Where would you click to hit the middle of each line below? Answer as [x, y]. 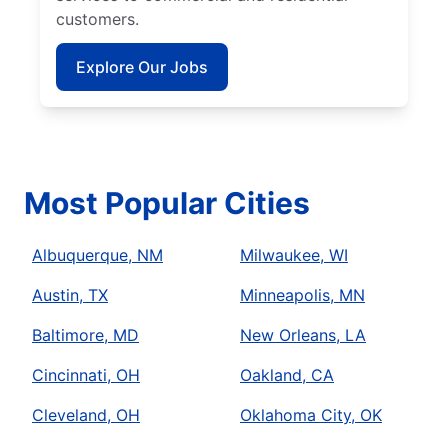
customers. [97, 19]
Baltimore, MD [85, 335]
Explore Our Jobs [142, 67]
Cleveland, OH [86, 415]
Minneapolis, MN [302, 295]
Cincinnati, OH [86, 375]
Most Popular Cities [167, 203]
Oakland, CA [287, 375]
